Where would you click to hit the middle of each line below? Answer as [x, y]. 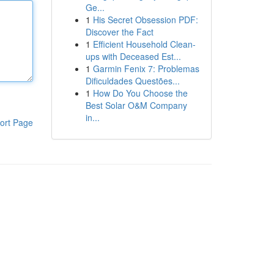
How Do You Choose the [140, 93]
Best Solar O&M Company [136, 105]
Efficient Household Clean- [144, 44]
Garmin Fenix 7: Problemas [146, 68]
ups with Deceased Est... [133, 56]
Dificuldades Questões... [132, 81]
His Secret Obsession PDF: [145, 20]
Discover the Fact [119, 32]
